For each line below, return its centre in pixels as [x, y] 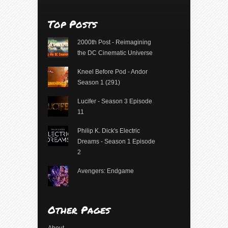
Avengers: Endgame [105, 171]
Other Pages [79, 210]
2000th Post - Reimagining [114, 42]
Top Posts [72, 24]
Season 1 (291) [98, 83]
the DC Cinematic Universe [115, 53]
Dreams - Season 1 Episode [116, 142]
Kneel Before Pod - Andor [112, 72]
